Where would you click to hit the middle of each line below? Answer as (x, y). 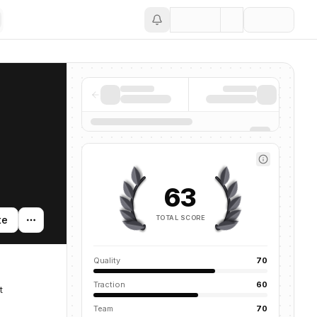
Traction (109, 284)
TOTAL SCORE (180, 217)
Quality (107, 260)
